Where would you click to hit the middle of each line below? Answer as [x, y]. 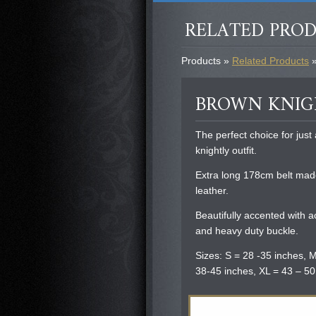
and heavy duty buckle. [247, 231]
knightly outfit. [226, 150]
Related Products [271, 61]
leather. [212, 190]
